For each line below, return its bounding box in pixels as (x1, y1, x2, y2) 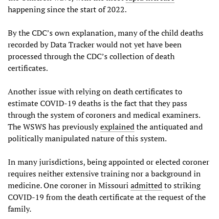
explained (100, 121, 134, 132)
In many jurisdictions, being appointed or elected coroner (8, 156, 209, 167)
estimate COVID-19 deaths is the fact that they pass (8, 97, 187, 109)
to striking (162, 179, 200, 191)
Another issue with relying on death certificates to (8, 86, 182, 97)
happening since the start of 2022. (8, 3, 127, 15)
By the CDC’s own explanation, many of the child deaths (8, 27, 203, 38)
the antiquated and (134, 121, 203, 132)
